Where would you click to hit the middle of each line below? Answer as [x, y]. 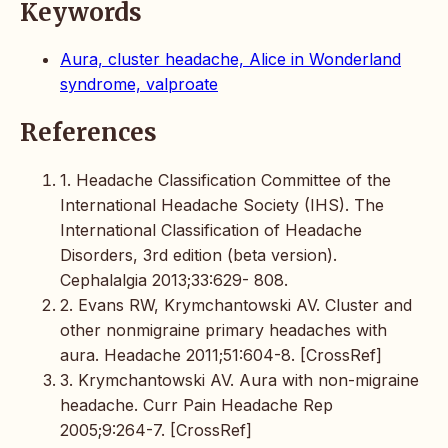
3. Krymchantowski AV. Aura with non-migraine [239, 380]
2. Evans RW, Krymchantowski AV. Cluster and [236, 305]
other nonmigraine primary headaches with [223, 330]
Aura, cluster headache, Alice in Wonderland [230, 59]
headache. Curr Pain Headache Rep [196, 405]
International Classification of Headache [211, 230]
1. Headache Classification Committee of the [225, 180]
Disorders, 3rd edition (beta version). [198, 255]
